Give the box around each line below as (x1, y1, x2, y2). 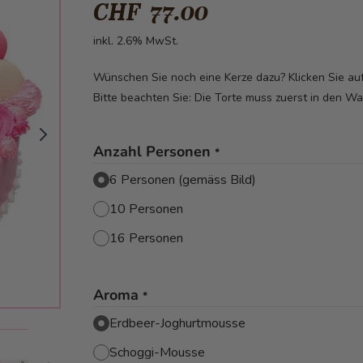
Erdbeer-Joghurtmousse (109, 314, 246, 332)
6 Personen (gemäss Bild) (109, 171, 257, 189)
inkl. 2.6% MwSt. (93, 33, 179, 49)
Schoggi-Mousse (109, 344, 206, 361)
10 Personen (109, 200, 184, 218)
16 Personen (109, 229, 184, 247)
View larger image (5, 330, 107, 348)
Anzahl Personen (93, 142, 211, 161)
